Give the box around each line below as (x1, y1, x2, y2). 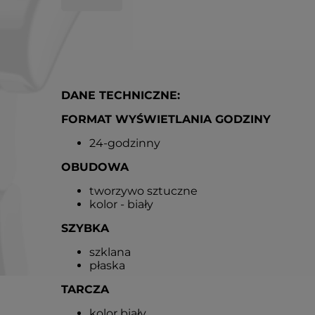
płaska (89, 259, 125, 272)
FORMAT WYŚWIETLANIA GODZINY (61, 112, 271, 126)
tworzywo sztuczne (89, 184, 198, 198)
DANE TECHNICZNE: (61, 89, 180, 102)
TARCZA (61, 283, 109, 296)
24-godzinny (89, 136, 160, 150)
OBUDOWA (61, 160, 129, 174)
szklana (89, 245, 131, 259)
